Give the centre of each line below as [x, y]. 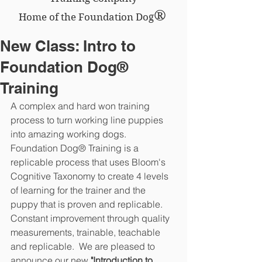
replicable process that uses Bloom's [89, 162]
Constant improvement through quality [91, 218]
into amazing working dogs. [71, 134]
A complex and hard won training [81, 106]
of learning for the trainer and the [79, 190]
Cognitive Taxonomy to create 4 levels [91, 176]
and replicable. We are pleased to [84, 246]
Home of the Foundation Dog [86, 17]
